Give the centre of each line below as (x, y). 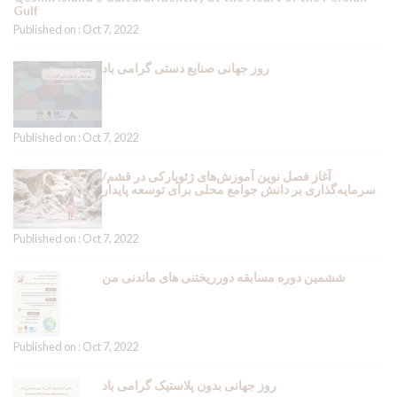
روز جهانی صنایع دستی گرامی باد (186, 68)
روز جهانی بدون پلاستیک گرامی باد (189, 385)
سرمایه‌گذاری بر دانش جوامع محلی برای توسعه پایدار (239, 189)
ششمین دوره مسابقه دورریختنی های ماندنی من (224, 277)
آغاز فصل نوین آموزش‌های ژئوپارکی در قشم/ (217, 176)
